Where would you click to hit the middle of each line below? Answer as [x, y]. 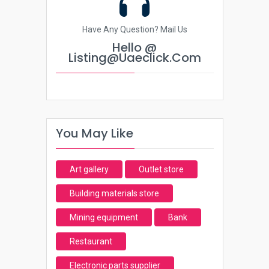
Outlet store [161, 169]
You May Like [94, 133]
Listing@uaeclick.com [134, 58]
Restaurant [91, 241]
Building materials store [114, 193]
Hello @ [134, 47]
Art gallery [89, 169]
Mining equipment [104, 217]
